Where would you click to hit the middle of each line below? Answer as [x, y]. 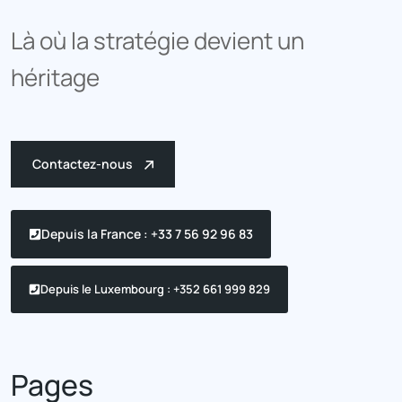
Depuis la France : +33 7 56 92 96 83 [147, 234]
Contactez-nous [84, 164]
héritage [55, 78]
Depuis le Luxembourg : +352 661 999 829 [155, 289]
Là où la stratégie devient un [157, 41]
